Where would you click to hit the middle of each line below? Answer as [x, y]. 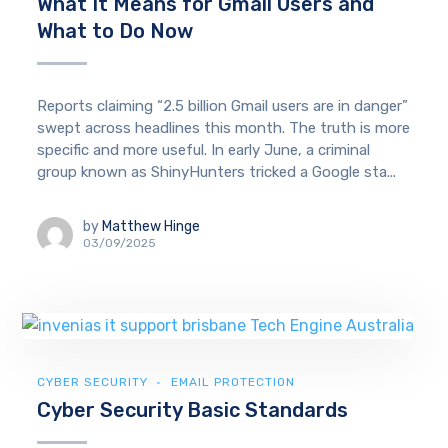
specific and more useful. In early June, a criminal [204, 149]
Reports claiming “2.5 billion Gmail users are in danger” [223, 105]
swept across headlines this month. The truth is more [224, 127]
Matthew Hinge [151, 227]
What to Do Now [115, 30]
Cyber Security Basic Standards [193, 409]
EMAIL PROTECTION [233, 381]
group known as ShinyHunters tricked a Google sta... [217, 171]
